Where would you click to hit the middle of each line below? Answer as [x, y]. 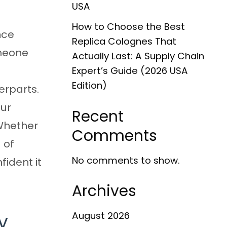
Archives [104, 191]
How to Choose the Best [128, 26]
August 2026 [101, 216]
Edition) [89, 85]
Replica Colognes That [124, 41]
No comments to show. [126, 160]
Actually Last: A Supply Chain [138, 56]
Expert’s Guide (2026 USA [130, 70]
